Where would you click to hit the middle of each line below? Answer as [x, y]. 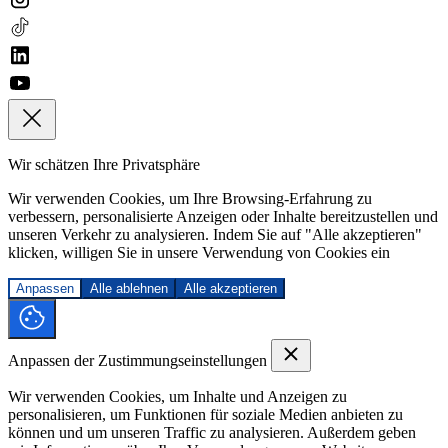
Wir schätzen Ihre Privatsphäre [104, 164]
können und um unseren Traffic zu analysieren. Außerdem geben [212, 432]
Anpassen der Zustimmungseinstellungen [139, 360]
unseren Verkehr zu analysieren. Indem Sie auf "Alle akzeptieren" [215, 234]
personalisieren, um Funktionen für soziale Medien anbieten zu [205, 414]
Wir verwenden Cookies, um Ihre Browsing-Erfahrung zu [190, 198]
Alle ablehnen [129, 288]
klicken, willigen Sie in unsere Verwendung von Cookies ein [199, 252]
